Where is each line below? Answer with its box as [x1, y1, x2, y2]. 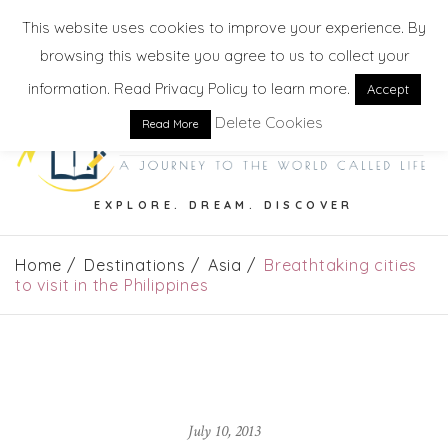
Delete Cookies [215, 113, 323, 133]
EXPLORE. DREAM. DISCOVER [94, 198, 354, 212]
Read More [142, 117, 199, 132]
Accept [366, 81, 409, 98]
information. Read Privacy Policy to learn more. [27, 79, 350, 99]
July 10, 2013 [188, 420, 260, 442]
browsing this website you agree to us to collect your [39, 46, 409, 66]
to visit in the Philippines [15, 274, 209, 295]
